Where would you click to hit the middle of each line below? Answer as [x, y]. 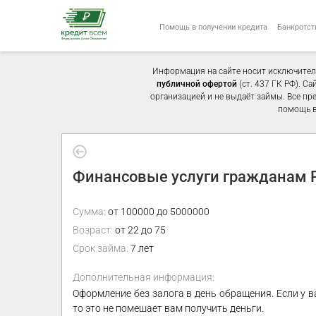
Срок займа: [101, 248]
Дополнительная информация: [144, 277]
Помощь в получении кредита [213, 27]
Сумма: [89, 212]
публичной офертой [197, 84]
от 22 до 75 [139, 230]
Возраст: [93, 230]
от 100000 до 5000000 [158, 212]
